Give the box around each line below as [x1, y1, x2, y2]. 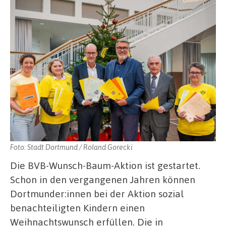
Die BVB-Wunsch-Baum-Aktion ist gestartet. [10, 158, 200, 172]
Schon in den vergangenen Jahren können [10, 173, 195, 186]
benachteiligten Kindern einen [10, 201, 145, 214]
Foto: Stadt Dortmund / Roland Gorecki [10, 142, 133, 151]
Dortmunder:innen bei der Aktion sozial [10, 187, 184, 200]
